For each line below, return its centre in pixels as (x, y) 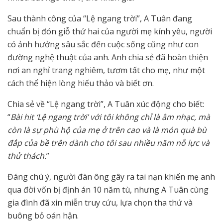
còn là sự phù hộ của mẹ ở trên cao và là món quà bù (107, 130)
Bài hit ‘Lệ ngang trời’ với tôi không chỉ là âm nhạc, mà (110, 117)
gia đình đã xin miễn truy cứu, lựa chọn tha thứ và (100, 203)
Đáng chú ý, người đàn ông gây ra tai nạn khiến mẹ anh (111, 177)
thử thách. (27, 156)
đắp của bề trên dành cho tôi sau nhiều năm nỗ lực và (109, 143)
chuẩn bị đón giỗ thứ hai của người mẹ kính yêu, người (110, 32)
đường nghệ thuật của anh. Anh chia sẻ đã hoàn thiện (108, 57)
